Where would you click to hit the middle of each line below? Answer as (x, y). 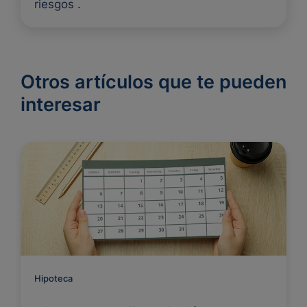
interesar (61, 105)
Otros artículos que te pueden (153, 82)
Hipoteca (53, 278)
